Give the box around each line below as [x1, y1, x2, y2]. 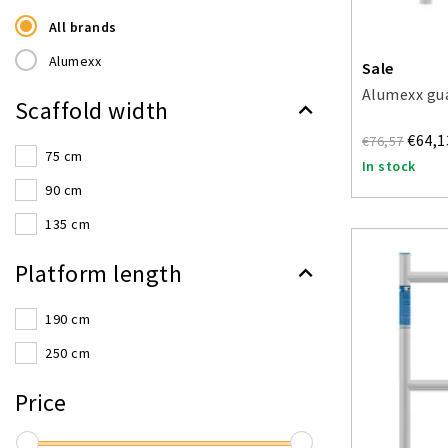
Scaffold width [15, 95, 169, 126]
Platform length [15, 258, 183, 289]
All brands [48, 18, 117, 36]
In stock [362, 156, 416, 175]
